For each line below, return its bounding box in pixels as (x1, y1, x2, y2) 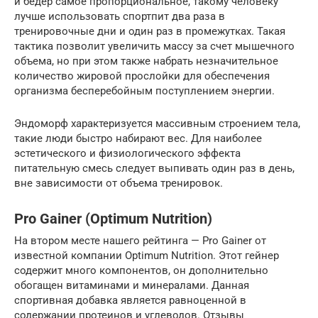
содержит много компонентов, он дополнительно (14, 263, 268, 277)
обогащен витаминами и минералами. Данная (14, 278, 249, 292)
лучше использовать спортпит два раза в (14, 9, 225, 23)
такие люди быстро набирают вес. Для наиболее (14, 131, 262, 145)
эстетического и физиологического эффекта (14, 146, 241, 160)
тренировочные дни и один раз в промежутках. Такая (14, 24, 285, 38)
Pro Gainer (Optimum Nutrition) (14, 211, 212, 228)
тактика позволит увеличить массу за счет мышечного (14, 39, 295, 53)
